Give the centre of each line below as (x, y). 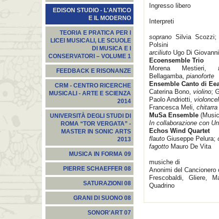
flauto (157, 139)
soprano (160, 37)
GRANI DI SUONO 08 (102, 198)
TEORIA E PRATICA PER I (95, 33)
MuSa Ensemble (174, 115)
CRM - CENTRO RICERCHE (93, 86)
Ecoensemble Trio (176, 60)
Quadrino (162, 186)
